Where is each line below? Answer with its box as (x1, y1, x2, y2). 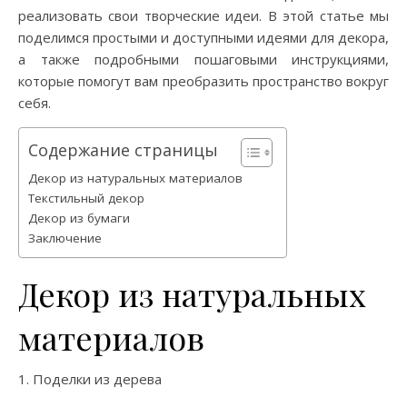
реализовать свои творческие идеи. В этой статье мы (18, 6, 389, 25)
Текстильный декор (28, 190, 144, 207)
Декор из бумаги (28, 210, 130, 227)
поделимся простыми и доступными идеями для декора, (18, 28, 389, 47)
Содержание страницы (28, 139, 218, 162)
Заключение (28, 230, 102, 247)
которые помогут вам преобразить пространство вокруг (18, 72, 389, 91)
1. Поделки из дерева (18, 370, 162, 389)
